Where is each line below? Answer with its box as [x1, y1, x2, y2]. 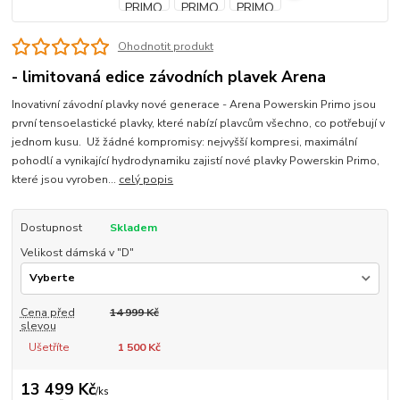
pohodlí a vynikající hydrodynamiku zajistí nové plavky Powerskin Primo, [12, 154, 380, 169]
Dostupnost [20, 221, 82, 236]
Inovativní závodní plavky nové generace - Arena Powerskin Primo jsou [12, 97, 377, 112]
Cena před [20, 305, 75, 321]
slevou [20, 319, 56, 334]
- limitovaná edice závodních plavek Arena [12, 66, 327, 88]
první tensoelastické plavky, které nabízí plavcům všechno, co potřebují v [12, 116, 386, 131]
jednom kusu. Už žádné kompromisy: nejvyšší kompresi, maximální [12, 135, 358, 150]
